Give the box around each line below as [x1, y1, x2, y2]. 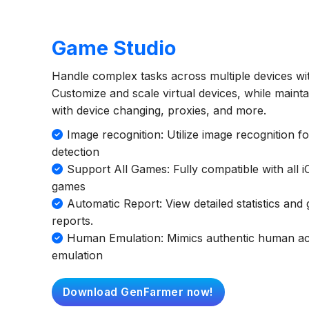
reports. [52, 213, 93, 228]
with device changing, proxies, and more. [52, 103, 266, 117]
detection [52, 144, 99, 159]
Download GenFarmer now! [63, 286, 214, 299]
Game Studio [52, 35, 176, 60]
